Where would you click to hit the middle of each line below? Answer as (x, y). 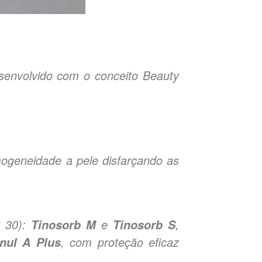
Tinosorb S (144, 224)
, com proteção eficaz (120, 242)
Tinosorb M (64, 224)
